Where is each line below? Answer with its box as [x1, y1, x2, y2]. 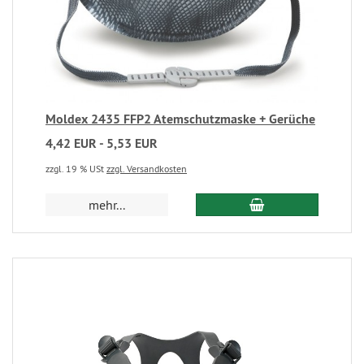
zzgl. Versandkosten [106, 162, 187, 175]
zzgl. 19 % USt [45, 162, 106, 175]
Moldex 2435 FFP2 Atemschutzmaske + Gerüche [45, 110, 315, 128]
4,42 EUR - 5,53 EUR [45, 135, 158, 153]
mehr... [89, 197, 126, 214]
